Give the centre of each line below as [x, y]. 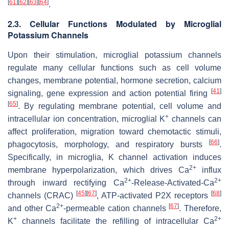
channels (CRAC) [42, 195]
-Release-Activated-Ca [173, 182]
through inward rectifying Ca [66, 182]
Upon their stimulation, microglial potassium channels [114, 55]
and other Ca [32, 208]
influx [209, 170]
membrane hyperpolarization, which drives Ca [98, 170]
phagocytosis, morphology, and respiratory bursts [108, 144]
